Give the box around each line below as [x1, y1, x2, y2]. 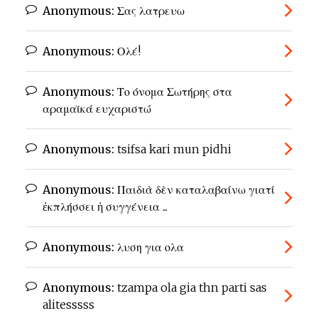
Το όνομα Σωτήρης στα [114, 84, 232, 99]
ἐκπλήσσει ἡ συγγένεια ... [43, 199, 168, 214]
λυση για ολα [114, 240, 184, 255]
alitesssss [43, 297, 94, 312]
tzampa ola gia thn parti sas [114, 280, 267, 295]
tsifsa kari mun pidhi [114, 142, 231, 157]
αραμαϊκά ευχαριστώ [43, 102, 151, 116]
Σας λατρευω [114, 4, 185, 18]
